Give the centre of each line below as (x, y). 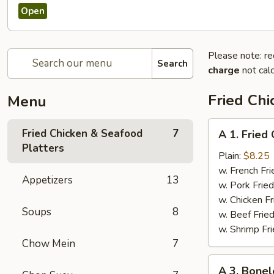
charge (224, 70)
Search (172, 63)
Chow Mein (49, 244)
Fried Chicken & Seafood (82, 134)
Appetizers (47, 180)
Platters (43, 148)
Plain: (231, 156)
